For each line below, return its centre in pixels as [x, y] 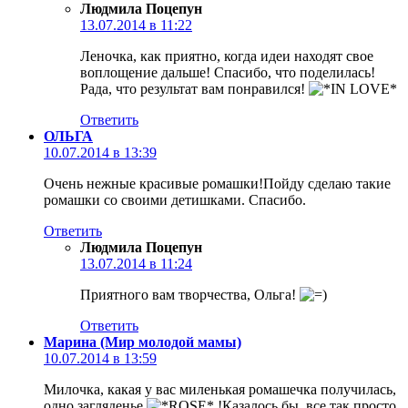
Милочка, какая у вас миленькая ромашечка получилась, [220, 389]
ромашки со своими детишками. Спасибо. [175, 199]
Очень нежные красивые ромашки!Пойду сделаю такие [217, 183]
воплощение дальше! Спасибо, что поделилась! [228, 72]
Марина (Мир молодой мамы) [143, 342]
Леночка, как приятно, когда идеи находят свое [227, 56]
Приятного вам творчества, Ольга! [190, 294]
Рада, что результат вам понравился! [194, 88]
